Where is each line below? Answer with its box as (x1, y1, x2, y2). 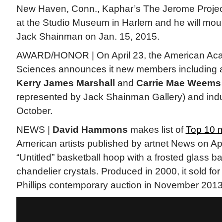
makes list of (127, 124, 186, 135)
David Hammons (52, 124, 128, 135)
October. (16, 106, 53, 116)
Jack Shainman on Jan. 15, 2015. (16, 31, 160, 42)
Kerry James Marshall (16, 78, 115, 89)
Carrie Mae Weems (136, 78, 221, 89)
